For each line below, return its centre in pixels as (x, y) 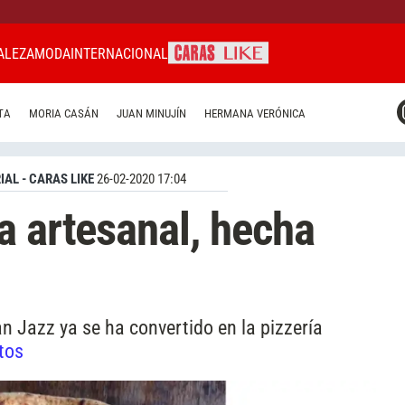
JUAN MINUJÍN (151, 114)
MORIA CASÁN (64, 114)
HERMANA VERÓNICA (255, 114)
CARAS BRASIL (128, 132)
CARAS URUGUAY (134, 165)
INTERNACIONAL (119, 53)
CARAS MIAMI (125, 99)
